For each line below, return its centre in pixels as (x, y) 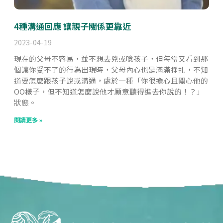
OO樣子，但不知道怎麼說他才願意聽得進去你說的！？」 (109, 91)
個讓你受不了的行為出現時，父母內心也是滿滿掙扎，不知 (111, 69)
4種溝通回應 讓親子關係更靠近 (73, 26)
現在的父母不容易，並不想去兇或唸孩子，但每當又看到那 (111, 58)
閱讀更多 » (28, 120)
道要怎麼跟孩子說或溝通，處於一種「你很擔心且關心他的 (111, 80)
